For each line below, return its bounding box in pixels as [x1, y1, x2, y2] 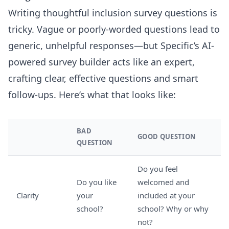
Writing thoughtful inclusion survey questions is [8, 7, 217, 19]
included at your [138, 190, 195, 200]
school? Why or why [138, 203, 209, 214]
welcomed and [138, 177, 189, 187]
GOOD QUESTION [138, 132, 196, 141]
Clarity [16, 190, 39, 200]
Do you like [77, 177, 117, 187]
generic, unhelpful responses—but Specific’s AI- [8, 39, 214, 52]
